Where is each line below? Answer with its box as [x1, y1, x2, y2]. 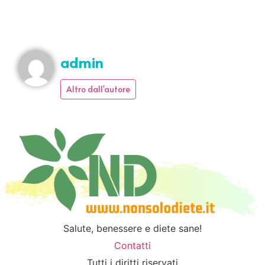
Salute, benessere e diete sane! [63, 222, 202, 234]
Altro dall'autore [66, 83, 130, 95]
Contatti [114, 239, 151, 251]
